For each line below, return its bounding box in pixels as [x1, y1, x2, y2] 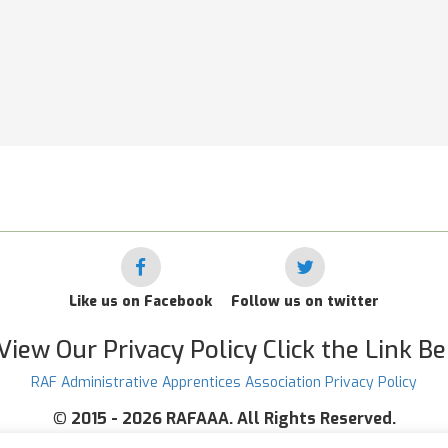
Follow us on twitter [231, 292, 379, 311]
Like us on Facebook [69, 292, 212, 311]
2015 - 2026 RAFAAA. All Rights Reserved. [70, 408, 396, 429]
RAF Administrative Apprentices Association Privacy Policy [31, 373, 417, 392]
